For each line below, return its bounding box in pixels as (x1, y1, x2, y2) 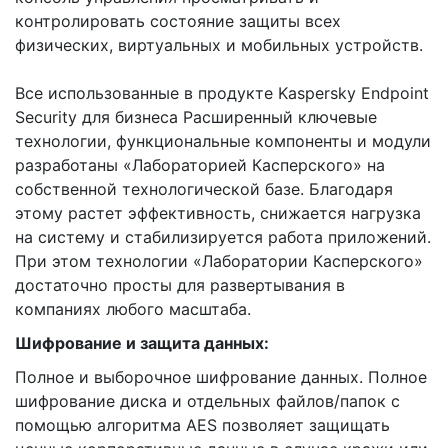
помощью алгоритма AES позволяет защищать (15, 415, 390, 436)
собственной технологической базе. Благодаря (15, 179, 393, 200)
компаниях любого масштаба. (15, 299, 251, 320)
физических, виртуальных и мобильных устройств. (15, 35, 423, 56)
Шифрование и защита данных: (15, 333, 269, 354)
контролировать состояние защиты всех (15, 11, 341, 32)
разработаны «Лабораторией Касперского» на (15, 155, 385, 176)
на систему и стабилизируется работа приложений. (15, 227, 431, 248)
